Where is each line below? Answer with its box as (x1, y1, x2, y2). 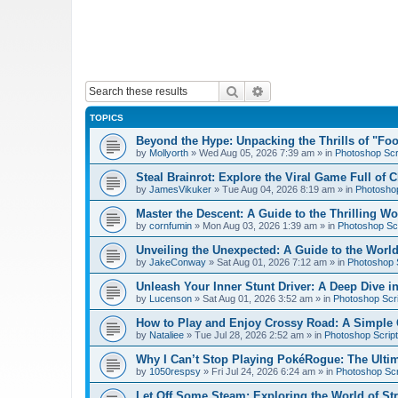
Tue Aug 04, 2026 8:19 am (222, 184, 335, 195)
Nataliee (149, 330, 184, 340)
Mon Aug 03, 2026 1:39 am (203, 220, 317, 231)
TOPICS (90, 113, 123, 123)
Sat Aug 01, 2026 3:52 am (203, 293, 313, 304)
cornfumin (149, 220, 192, 231)
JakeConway (149, 257, 206, 267)
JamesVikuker (149, 184, 211, 195)
